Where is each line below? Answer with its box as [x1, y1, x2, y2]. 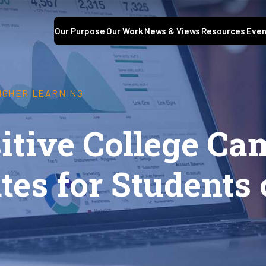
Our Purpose [55, 26, 105, 37]
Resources [201, 26, 245, 37]
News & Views [144, 26, 200, 37]
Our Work [106, 26, 143, 37]
